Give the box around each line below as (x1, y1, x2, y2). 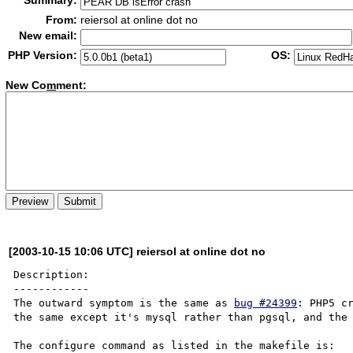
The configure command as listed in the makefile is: (13, 339, 336, 351)
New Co (6, 79, 47, 92)
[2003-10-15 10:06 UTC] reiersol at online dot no (9, 244, 266, 258)
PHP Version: (8, 49, 78, 61)
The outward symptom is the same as (13, 296, 235, 309)
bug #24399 (234, 296, 298, 309)
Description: (13, 268, 90, 281)
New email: (19, 29, 78, 42)
